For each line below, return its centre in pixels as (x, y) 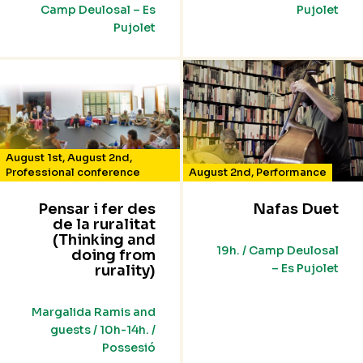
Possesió (129, 348)
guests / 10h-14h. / (103, 330)
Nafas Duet (296, 209)
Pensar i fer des (97, 209)
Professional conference (73, 173)
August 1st (34, 158)
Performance (291, 173)
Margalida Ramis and (94, 312)
